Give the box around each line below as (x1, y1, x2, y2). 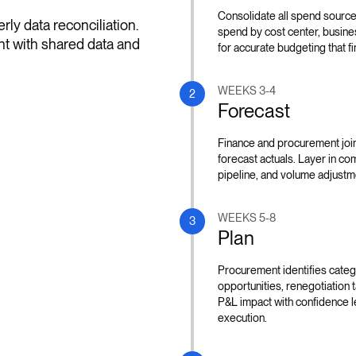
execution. (218, 311, 268, 324)
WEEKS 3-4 (218, 83, 277, 97)
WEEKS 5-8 (218, 211, 277, 224)
